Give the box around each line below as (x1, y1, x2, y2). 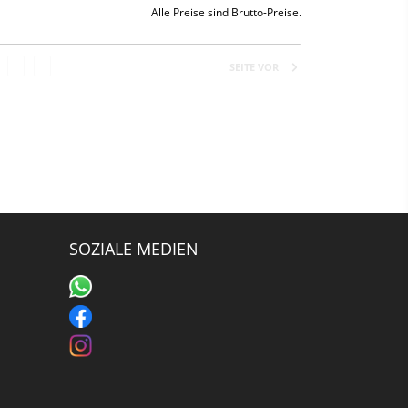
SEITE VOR (229, 59, 279, 74)
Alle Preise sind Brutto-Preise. (151, 4, 301, 20)
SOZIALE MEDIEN (69, 237, 199, 260)
